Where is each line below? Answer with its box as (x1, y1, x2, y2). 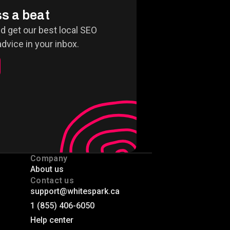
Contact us (30, 176, 74, 186)
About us (30, 164, 64, 175)
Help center (30, 215, 73, 225)
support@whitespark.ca (30, 186, 120, 197)
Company (30, 154, 68, 164)
